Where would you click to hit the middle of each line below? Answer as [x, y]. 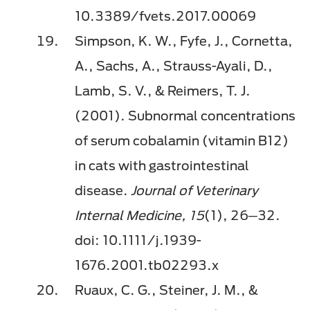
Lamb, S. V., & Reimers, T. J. [163, 91]
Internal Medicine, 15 [139, 216]
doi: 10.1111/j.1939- [138, 240]
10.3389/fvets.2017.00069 [167, 16]
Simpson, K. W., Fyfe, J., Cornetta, [184, 41]
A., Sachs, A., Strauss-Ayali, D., [174, 66]
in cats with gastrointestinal [162, 166]
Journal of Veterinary [194, 191]
